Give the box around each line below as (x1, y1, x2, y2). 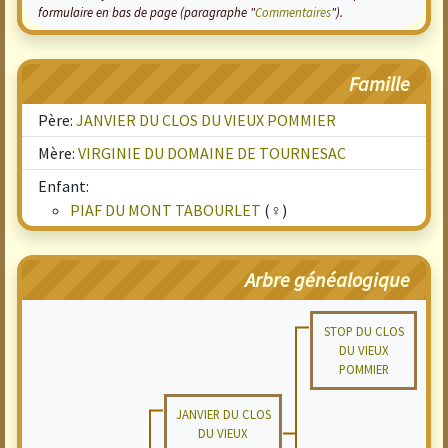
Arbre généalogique (245, 267, 410, 292)
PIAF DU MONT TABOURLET (70, 200, 261, 220)
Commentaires (255, 4, 331, 20)
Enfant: (38, 176, 89, 196)
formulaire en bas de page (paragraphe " (38, 4, 255, 20)
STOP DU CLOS (323, 323, 404, 339)
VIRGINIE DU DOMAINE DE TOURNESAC (78, 143, 346, 163)
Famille (349, 71, 410, 96)
